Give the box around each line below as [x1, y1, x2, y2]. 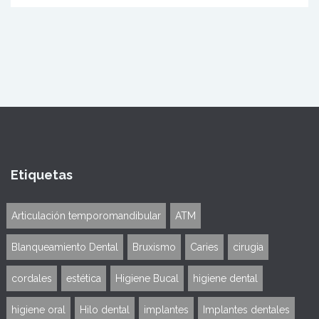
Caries [190, 241, 219, 253]
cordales [11, 273, 52, 285]
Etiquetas [11, 167, 73, 183]
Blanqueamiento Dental [11, 241, 118, 253]
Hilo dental [80, 304, 130, 316]
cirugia [233, 241, 263, 253]
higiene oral [11, 304, 66, 316]
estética [66, 273, 101, 285]
